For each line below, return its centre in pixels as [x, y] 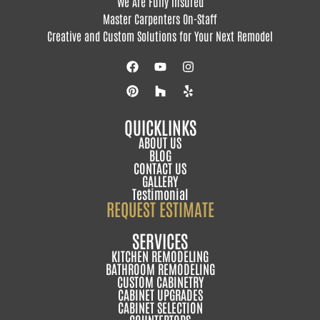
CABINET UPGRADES [160, 294]
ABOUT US [160, 142]
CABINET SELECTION [160, 307]
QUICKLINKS [160, 126]
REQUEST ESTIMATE [160, 208]
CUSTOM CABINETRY [160, 281]
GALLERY [160, 180]
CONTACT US [160, 167]
